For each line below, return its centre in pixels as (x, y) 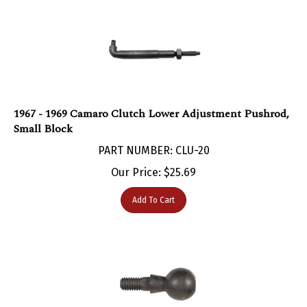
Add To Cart (153, 186)
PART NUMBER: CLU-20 (153, 136)
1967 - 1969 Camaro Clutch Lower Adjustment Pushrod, (151, 100)
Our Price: (136, 158)
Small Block (43, 115)
